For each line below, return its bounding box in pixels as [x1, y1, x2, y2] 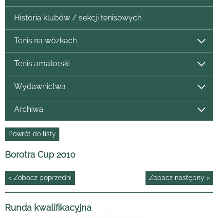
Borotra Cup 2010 [5, 149, 75, 160]
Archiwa [14, 105, 43, 114]
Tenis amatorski [14, 59, 70, 69]
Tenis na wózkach [14, 36, 77, 46]
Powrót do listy [8, 130, 56, 138]
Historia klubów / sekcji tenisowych [14, 13, 142, 23]
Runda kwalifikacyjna [5, 202, 91, 213]
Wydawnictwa [14, 82, 66, 91]
